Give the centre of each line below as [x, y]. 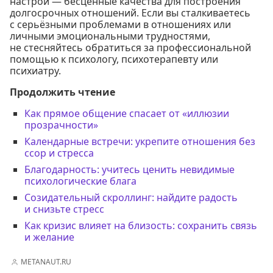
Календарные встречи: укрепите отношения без [140, 142]
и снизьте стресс [64, 209]
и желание [49, 237]
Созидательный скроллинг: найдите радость [131, 198]
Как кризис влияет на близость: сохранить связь [141, 226]
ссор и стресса [59, 153]
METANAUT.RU [46, 262]
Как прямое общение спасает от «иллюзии [127, 114]
